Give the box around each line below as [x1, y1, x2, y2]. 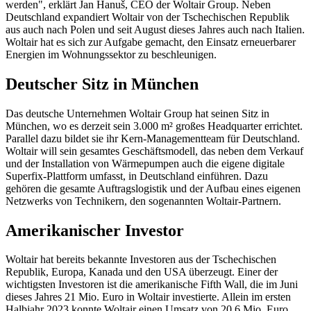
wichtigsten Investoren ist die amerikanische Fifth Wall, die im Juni [6, 278, 298, 291]
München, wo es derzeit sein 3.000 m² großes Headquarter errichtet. [6, 119, 303, 132]
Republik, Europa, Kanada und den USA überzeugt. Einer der [6, 266, 278, 278]
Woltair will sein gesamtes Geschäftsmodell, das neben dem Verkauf [6, 144, 303, 157]
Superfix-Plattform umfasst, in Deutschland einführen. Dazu [6, 169, 268, 182]
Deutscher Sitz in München [6, 74, 199, 93]
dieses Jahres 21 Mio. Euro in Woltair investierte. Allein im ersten [6, 291, 291, 303]
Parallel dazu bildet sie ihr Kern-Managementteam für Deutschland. [6, 132, 300, 144]
